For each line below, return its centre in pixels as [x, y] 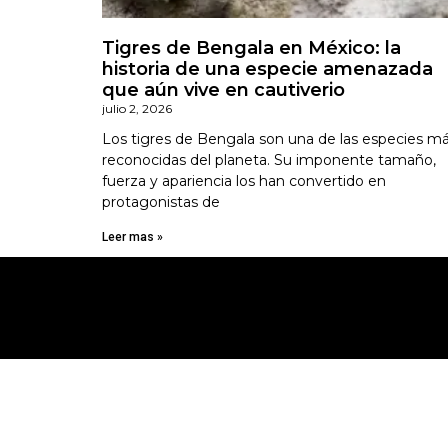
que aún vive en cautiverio [223, 89]
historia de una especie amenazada [267, 68]
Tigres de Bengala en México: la [251, 47]
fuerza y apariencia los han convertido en [244, 180]
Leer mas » [132, 236]
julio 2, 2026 [137, 108]
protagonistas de [161, 201]
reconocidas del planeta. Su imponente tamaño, [269, 159]
